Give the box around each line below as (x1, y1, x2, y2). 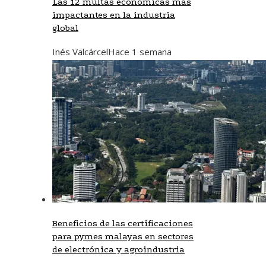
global (52, 22, 78, 33)
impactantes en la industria (52, 9, 175, 20)
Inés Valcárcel (52, 45, 108, 58)
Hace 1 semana (108, 45, 172, 58)
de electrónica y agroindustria (52, 243, 185, 255)
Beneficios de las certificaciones (52, 217, 193, 229)
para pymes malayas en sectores (52, 230, 194, 242)
